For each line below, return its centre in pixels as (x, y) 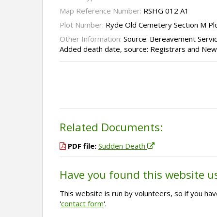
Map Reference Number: (101, 11)
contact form (82, 204)
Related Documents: (111, 127)
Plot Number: (83, 25)
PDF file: (82, 146)
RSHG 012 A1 (166, 11)
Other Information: (92, 39)
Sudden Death (123, 146)
